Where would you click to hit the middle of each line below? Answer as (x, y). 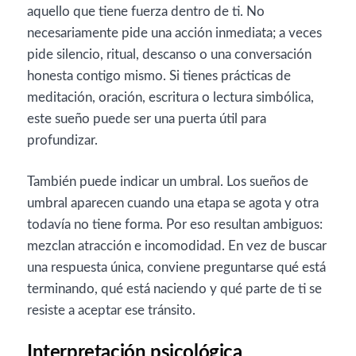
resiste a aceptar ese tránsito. (111, 310)
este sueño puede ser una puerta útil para (147, 118)
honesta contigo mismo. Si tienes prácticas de (159, 75)
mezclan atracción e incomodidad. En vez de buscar (177, 246)
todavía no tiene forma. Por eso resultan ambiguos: (175, 224)
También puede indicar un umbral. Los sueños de (168, 182)
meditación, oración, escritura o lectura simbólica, (170, 97)
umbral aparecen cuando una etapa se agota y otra (173, 203)
